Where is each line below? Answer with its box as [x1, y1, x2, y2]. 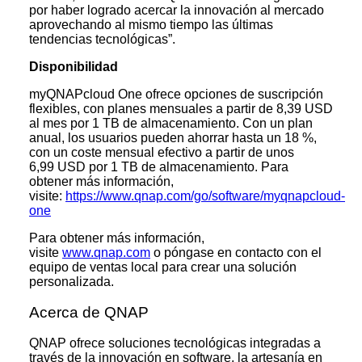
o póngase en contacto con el [150, 246, 322, 260]
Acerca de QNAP [29, 303, 149, 321]
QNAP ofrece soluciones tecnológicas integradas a [29, 335, 321, 350]
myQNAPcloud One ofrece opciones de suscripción [29, 87, 323, 102]
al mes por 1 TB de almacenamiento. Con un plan [29, 116, 313, 131]
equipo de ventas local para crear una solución [29, 260, 297, 275]
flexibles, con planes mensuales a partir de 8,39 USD [29, 102, 333, 116]
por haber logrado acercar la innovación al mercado [29, 3, 324, 18]
